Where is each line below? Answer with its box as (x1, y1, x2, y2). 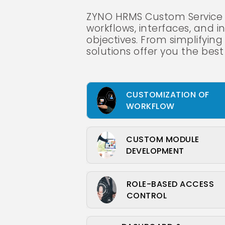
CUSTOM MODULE (126, 134, 199, 145)
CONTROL (126, 190, 167, 201)
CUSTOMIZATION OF (126, 89, 209, 100)
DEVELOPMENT (126, 145, 184, 157)
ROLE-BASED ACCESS (126, 178, 214, 190)
